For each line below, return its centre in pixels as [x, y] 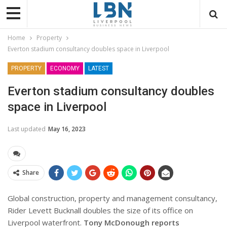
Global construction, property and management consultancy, [112, 198]
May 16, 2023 [67, 129]
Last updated [27, 129]
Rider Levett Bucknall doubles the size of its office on [100, 210]
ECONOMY [65, 68]
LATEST [99, 68]
